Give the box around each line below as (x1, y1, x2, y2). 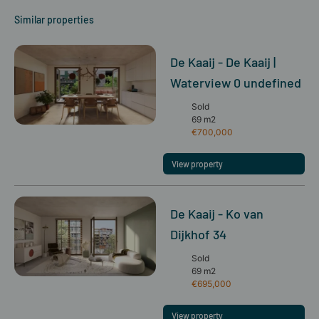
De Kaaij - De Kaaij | (170, 54, 276, 70)
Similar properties (14, 14, 94, 26)
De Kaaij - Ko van (170, 206, 263, 222)
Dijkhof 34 (170, 226, 226, 243)
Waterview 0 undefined (170, 75, 301, 91)
